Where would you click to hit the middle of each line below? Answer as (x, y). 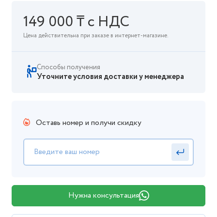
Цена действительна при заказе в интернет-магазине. (96, 36)
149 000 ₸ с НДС (76, 22)
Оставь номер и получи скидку (88, 123)
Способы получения (69, 67)
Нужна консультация (103, 195)
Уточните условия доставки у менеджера (110, 77)
